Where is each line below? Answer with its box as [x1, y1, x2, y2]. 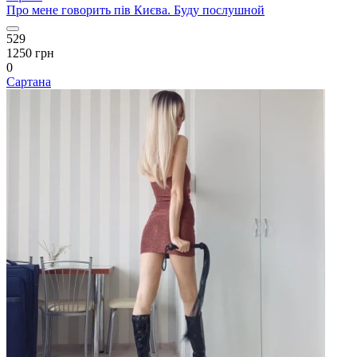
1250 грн [6, 46, 54, 60]
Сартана [6, 75, 51, 88]
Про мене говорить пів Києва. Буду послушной [6, 3, 265, 17]
